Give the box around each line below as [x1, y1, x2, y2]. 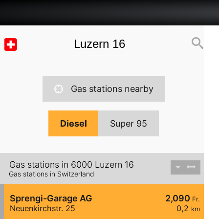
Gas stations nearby [70, 84, 153, 94]
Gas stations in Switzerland [9, 170, 94, 178]
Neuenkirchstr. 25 [10, 203, 75, 214]
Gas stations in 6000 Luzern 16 [9, 159, 134, 170]
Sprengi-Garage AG [10, 193, 92, 204]
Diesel [60, 118, 88, 129]
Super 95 [110, 118, 148, 129]
